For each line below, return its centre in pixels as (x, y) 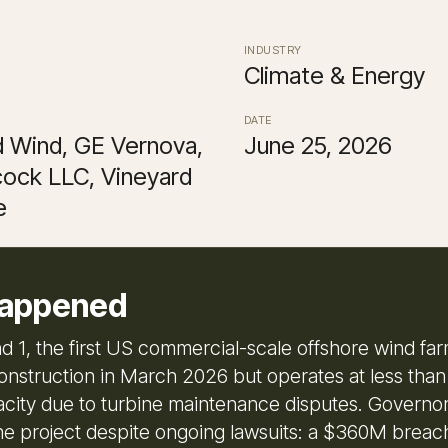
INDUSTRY (273, 49)
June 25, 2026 (318, 145)
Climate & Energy (334, 75)
